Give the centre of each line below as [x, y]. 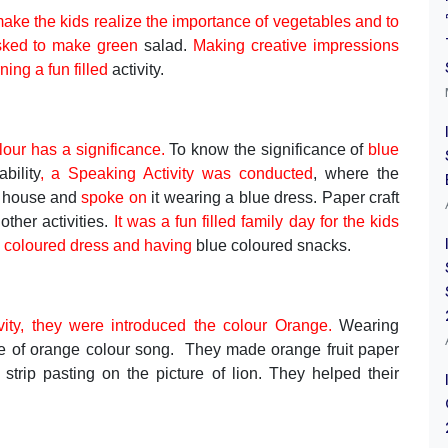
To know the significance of [268, 149]
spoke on [114, 197]
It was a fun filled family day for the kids [256, 221]
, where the [356, 173]
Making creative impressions [296, 45]
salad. [169, 45]
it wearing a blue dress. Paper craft [273, 197]
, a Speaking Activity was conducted [176, 173]
